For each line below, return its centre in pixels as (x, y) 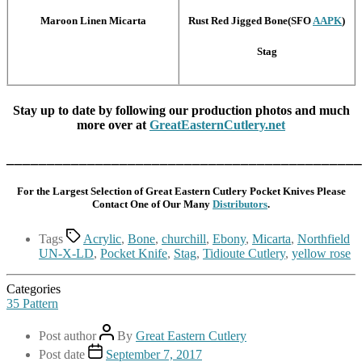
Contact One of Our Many (152, 204)
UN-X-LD (66, 254)
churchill (184, 239)
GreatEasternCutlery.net (217, 124)
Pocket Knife (134, 254)
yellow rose (321, 254)
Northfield (324, 239)
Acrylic (102, 239)
